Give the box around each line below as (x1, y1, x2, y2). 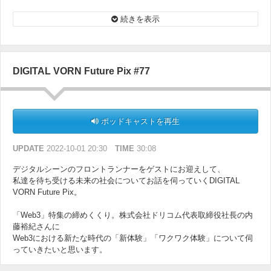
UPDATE (13, 144, 44, 154)
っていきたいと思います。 (13, 245, 107, 255)
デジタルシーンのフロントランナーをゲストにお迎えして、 (13, 165, 225, 174)
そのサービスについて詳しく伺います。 (13, 2, 154, 11)
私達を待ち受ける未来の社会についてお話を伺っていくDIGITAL (13, 176, 240, 186)
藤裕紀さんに (13, 222, 60, 232)
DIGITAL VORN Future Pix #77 (13, 66, 150, 77)
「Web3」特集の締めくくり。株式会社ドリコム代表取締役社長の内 (13, 211, 253, 220)
